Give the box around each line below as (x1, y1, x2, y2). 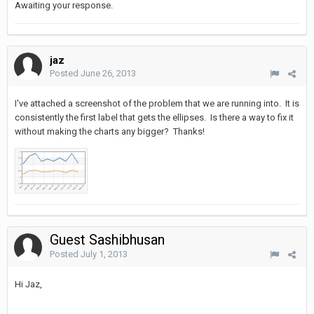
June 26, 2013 (81, 68, 136, 78)
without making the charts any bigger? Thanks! (15, 126, 205, 137)
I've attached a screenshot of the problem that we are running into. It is (15, 98, 299, 109)
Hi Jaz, (15, 279, 42, 289)
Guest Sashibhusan (50, 231, 168, 248)
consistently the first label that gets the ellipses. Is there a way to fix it (15, 112, 294, 123)
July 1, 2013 (81, 249, 128, 259)
